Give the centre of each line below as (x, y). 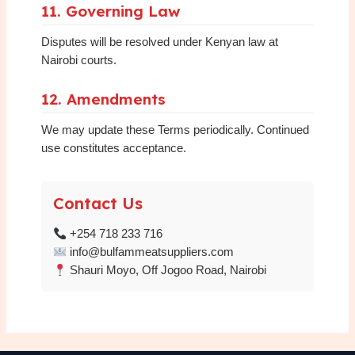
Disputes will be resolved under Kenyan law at (160, 42)
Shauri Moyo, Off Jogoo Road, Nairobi (167, 271)
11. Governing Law (111, 11)
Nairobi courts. (79, 61)
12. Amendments (104, 99)
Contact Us (98, 204)
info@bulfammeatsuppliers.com (151, 252)
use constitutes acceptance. (114, 149)
